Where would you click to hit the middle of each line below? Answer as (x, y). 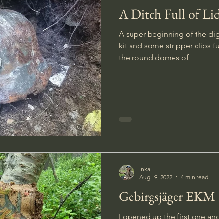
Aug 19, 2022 (156, 177)
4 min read (195, 177)
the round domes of (154, 57)
